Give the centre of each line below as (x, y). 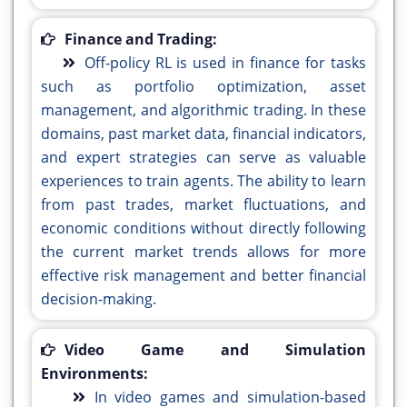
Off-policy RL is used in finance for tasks (225, 63)
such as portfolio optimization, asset (203, 87)
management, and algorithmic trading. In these (203, 110)
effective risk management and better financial (203, 276)
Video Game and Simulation (215, 350)
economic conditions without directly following (203, 228)
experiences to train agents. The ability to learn (203, 181)
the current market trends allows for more (203, 252)
